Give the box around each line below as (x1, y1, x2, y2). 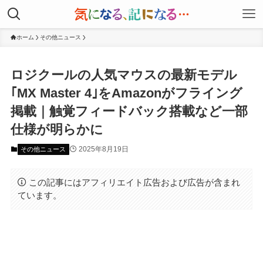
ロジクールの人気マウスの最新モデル (10, 68, 237, 83)
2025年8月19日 (78, 145, 129, 154)
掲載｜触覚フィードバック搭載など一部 (10, 104, 248, 119)
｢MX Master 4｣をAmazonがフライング (10, 86, 242, 101)
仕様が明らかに (10, 122, 103, 137)
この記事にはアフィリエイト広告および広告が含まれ (29, 177, 241, 187)
